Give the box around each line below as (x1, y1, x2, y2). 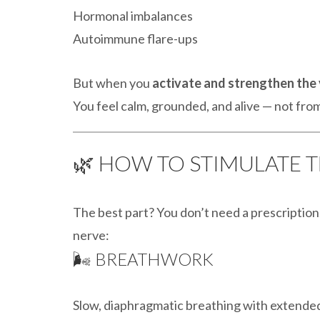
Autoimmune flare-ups (73, 31, 198, 46)
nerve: (73, 227, 109, 243)
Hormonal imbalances (73, 8, 193, 24)
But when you (73, 75, 152, 91)
